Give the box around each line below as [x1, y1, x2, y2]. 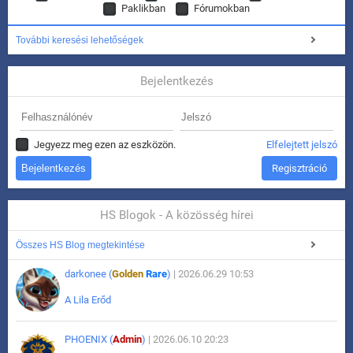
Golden [112, 268, 143, 281]
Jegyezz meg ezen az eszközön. [34, 139, 176, 151]
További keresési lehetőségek [16, 35, 143, 46]
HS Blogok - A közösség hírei [99, 208, 254, 223]
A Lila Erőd [65, 294, 111, 307]
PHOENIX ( [65, 333, 113, 346]
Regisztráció [272, 162, 327, 175]
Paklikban [121, 2, 165, 15]
